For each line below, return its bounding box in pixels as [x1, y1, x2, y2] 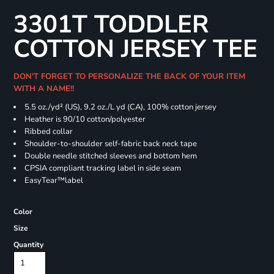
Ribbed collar [24, 126, 73, 138]
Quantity [13, 240, 43, 250]
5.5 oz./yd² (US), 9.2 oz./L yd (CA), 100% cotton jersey [24, 102, 217, 113]
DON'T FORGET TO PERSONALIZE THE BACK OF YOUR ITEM [13, 71, 245, 83]
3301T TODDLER [13, 8, 209, 42]
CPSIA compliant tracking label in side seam [24, 163, 181, 174]
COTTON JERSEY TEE [13, 32, 257, 66]
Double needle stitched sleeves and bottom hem [24, 150, 197, 162]
